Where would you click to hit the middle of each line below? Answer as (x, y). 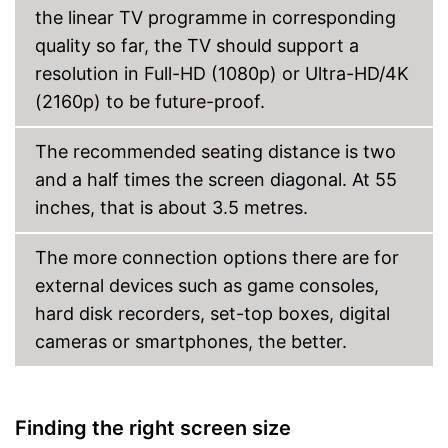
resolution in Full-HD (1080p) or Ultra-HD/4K (222, 73)
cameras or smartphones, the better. (191, 341)
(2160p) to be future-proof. (150, 101)
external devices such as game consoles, (207, 285)
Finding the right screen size (153, 428)
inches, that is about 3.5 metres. (171, 207)
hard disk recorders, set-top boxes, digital (212, 313)
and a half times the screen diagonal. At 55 (216, 179)
